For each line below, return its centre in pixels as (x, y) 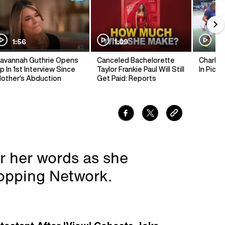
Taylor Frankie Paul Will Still (141, 70)
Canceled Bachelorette (136, 61)
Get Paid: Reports (127, 79)
